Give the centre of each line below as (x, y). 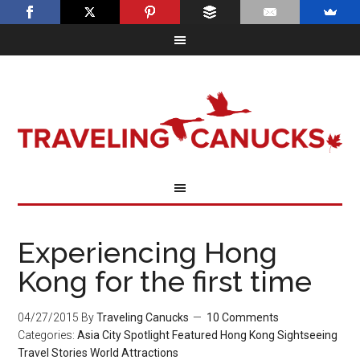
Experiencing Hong (148, 252)
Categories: (48, 335)
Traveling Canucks (143, 317)
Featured (195, 335)
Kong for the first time (165, 281)
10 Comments (243, 317)
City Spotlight (136, 335)
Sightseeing (308, 335)
